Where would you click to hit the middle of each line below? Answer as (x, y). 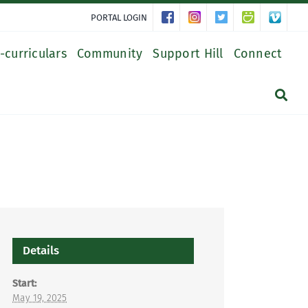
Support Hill (188, 53)
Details (41, 251)
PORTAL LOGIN (119, 17)
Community (110, 53)
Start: (24, 284)
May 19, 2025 (40, 298)
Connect (258, 53)
